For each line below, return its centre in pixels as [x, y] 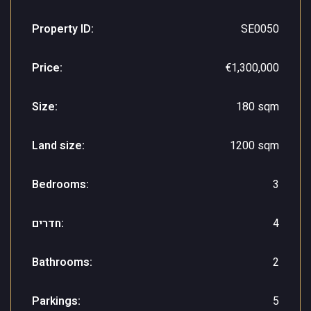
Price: [47, 68]
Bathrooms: [62, 262]
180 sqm [258, 107]
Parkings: [56, 301]
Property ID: [63, 29]
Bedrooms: [60, 185]
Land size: [58, 146]
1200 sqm [254, 146]
